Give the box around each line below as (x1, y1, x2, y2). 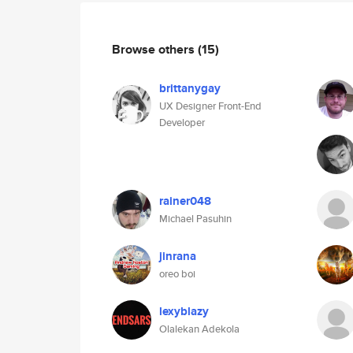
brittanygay (159, 80, 221, 97)
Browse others (112, 39, 198, 58)
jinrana (159, 247, 196, 265)
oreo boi (159, 266, 195, 281)
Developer (159, 115, 205, 130)
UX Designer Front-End (159, 98, 262, 113)
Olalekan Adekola (159, 321, 240, 336)
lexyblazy (159, 303, 209, 320)
